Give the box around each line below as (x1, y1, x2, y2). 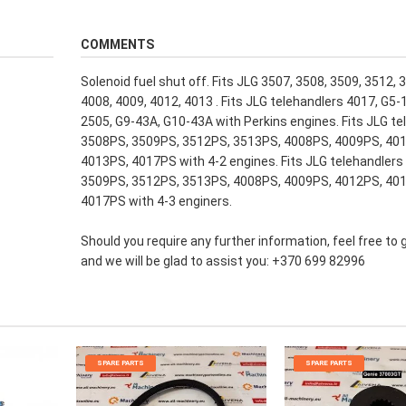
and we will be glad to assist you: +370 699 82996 (81, 254, 365, 269)
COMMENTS (81, 37, 154, 53)
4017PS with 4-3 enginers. (81, 194, 232, 209)
